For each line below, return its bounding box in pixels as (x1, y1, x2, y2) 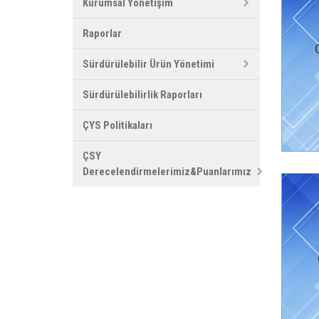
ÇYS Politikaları (83, 118, 152, 132)
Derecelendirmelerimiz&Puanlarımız (83, 164, 251, 178)
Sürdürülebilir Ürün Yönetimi (83, 57, 214, 70)
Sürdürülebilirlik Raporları (83, 88, 202, 101)
